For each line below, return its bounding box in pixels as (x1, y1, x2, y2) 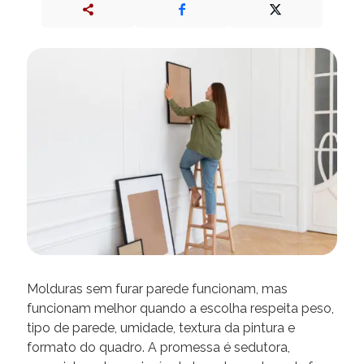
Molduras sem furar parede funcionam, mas (27, 280, 288, 297)
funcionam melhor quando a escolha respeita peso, (27, 300, 334, 316)
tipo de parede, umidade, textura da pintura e (27, 319, 295, 336)
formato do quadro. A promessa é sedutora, (27, 339, 290, 355)
